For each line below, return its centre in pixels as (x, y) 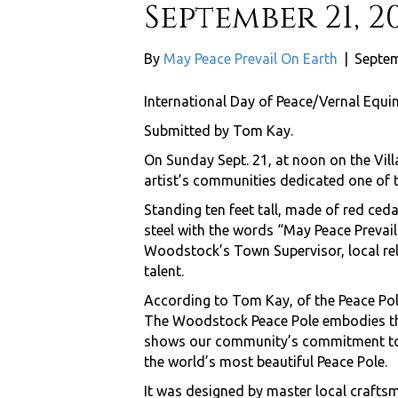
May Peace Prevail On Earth (251, 59)
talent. (164, 271)
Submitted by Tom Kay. (219, 131)
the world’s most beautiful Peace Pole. (266, 362)
